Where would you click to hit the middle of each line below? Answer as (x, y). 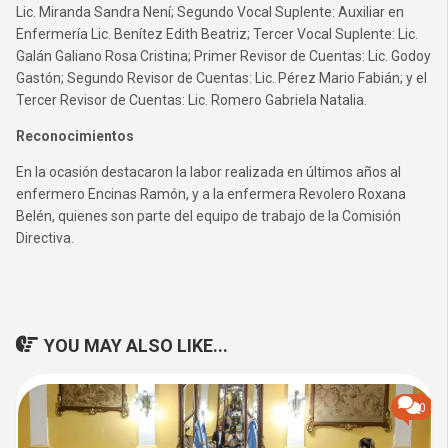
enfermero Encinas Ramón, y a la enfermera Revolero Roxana (211, 194)
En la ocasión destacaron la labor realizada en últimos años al (208, 172)
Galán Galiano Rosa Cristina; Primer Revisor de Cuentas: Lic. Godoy (223, 56)
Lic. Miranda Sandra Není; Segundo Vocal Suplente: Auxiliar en (210, 12)
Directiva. (45, 238)
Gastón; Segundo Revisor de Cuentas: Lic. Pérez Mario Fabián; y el (221, 78)
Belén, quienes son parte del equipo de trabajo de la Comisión (208, 216)
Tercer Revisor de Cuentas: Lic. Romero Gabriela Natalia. (191, 100)
